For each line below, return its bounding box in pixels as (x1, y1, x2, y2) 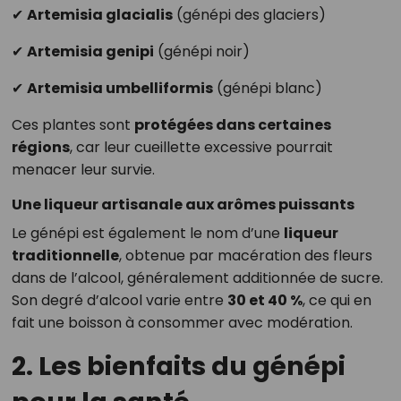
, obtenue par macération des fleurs (118, 245, 372, 267)
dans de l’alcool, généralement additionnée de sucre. (11, 268, 383, 289)
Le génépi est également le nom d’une (11, 223, 284, 244)
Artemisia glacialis (26, 4, 173, 26)
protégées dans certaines (133, 115, 331, 136)
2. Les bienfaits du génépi (11, 348, 346, 385)
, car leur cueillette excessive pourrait (69, 137, 333, 158)
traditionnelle (11, 245, 119, 267)
